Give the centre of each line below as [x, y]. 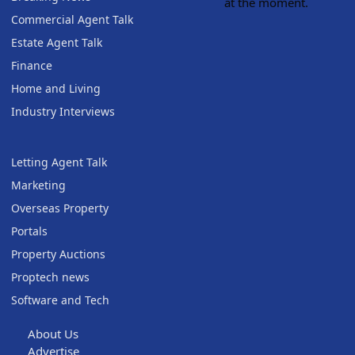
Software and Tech [60, 300]
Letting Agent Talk [59, 162]
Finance [32, 66]
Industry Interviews [63, 112]
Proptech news [50, 277]
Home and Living [56, 89]
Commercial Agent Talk [72, 20]
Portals [29, 231]
